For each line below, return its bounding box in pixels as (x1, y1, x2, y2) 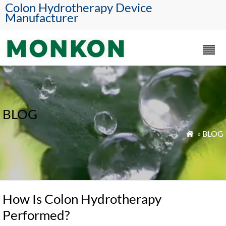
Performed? (3, 207, 70, 223)
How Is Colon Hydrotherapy (3, 191, 161, 207)
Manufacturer (5, 10, 79, 25)
